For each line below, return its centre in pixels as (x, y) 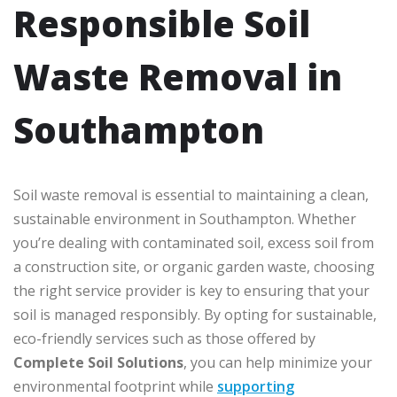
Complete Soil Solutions (98, 363)
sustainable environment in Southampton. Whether (185, 219)
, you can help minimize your (278, 363)
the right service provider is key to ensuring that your (191, 291)
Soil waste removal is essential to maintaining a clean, (191, 195)
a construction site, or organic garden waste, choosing (194, 267)
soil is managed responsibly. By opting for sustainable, (195, 315)
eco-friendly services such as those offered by (164, 339)
